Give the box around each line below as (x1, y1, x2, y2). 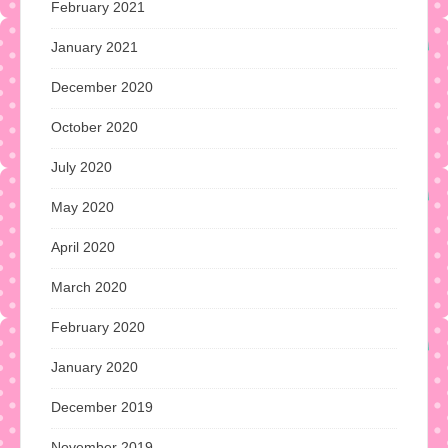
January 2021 (51, 39, 138, 56)
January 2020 (51, 359, 138, 376)
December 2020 (51, 79, 153, 96)
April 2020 (51, 239, 115, 256)
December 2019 (51, 399, 153, 416)
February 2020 (51, 319, 145, 336)
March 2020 (51, 279, 127, 296)
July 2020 (51, 159, 112, 176)
